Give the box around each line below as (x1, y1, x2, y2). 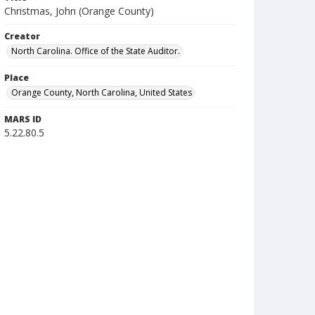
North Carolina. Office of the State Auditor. (11, 45, 180, 57)
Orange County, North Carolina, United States (11, 86, 192, 98)
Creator (4, 30, 40, 42)
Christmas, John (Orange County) (4, 4, 154, 18)
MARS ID (4, 113, 41, 125)
